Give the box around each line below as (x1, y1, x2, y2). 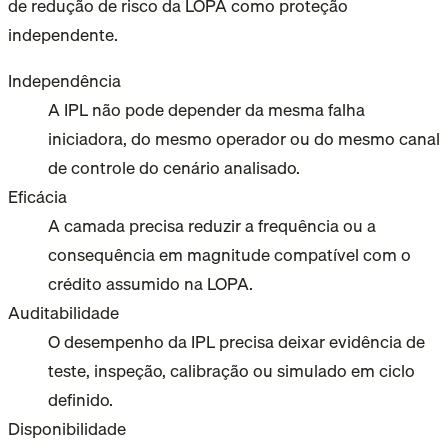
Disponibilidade (8, 415, 126, 443)
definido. (48, 386, 113, 414)
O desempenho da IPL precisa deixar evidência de (48, 328, 425, 356)
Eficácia (8, 183, 67, 211)
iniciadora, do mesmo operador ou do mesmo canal (48, 125, 440, 153)
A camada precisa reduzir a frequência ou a (48, 212, 376, 240)
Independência (8, 67, 121, 95)
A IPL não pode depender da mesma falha (48, 96, 365, 124)
